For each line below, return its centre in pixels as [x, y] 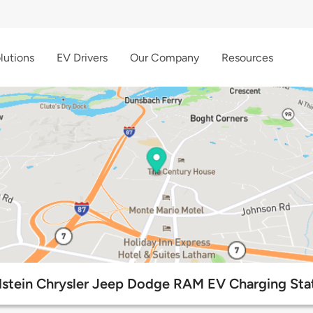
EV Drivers [82, 57]
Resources [247, 57]
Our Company [165, 57]
